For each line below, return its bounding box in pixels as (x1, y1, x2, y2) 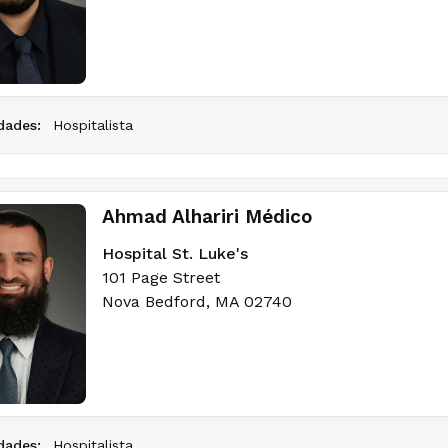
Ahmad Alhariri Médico (102, 205, 312, 228)
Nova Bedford (102, 292, 206, 311)
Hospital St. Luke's (102, 244, 248, 263)
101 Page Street (102, 268, 220, 287)
